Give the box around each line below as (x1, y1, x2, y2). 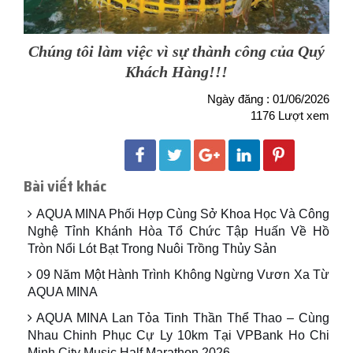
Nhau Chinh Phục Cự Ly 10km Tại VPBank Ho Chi (28, 329, 329, 343)
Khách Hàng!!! (125, 63, 228, 81)
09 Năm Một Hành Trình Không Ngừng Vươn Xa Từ (36, 268, 329, 282)
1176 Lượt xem (251, 109, 329, 123)
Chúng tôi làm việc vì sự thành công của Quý (28, 43, 325, 61)
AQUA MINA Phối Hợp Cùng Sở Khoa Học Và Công (36, 207, 329, 221)
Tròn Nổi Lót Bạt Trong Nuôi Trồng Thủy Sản (28, 242, 277, 256)
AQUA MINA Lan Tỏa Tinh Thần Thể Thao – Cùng (36, 311, 329, 325)
